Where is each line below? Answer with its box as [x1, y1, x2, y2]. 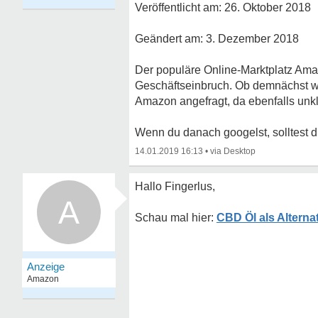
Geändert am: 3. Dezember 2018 [135, 33, 299, 45]
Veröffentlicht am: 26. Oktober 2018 [135, 1, 311, 13]
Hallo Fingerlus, [135, 180, 215, 192]
